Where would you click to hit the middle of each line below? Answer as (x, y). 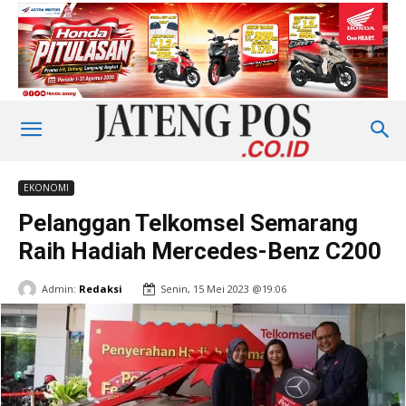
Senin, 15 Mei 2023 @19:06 (223, 289)
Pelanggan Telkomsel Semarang (188, 223)
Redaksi (101, 288)
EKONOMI (46, 188)
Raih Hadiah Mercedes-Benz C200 (200, 251)
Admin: (59, 288)
